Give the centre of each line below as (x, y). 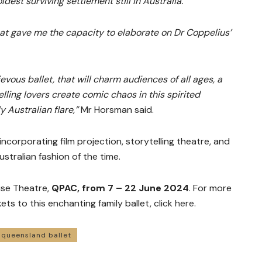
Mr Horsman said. (116, 109)
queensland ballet (36, 235)
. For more (210, 188)
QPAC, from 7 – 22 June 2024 (120, 188)
